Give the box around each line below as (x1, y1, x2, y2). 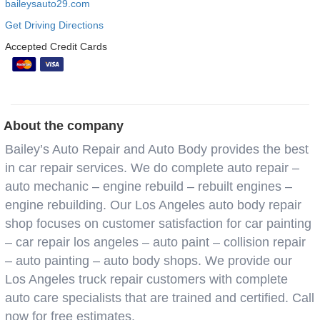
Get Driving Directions (5, 19, 104, 31)
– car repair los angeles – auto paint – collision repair (5, 235, 306, 249)
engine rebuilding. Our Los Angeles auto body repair (5, 198, 301, 212)
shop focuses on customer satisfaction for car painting (5, 216, 311, 231)
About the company (4, 119, 124, 133)
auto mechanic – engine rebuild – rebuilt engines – (5, 179, 292, 194)
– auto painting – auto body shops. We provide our (5, 254, 292, 268)
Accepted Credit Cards (5, 41, 107, 52)
